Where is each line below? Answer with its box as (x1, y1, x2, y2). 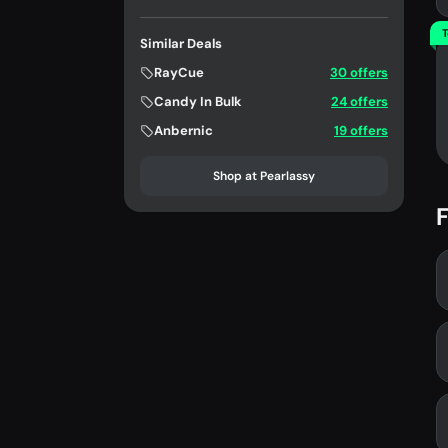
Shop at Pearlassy (213, 168, 315, 184)
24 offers (331, 93, 388, 110)
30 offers (330, 64, 388, 81)
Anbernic (154, 122, 213, 139)
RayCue (154, 64, 204, 81)
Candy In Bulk (154, 93, 242, 110)
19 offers (334, 122, 388, 139)
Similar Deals (140, 35, 222, 52)
